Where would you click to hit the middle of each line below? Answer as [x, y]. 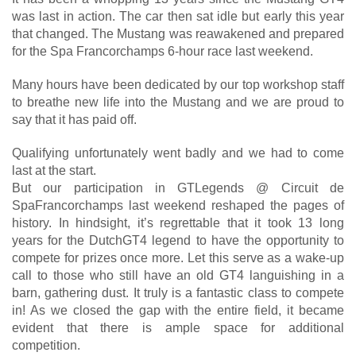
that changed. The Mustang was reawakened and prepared [178, 34]
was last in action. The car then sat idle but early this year [178, 16]
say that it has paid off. [74, 120]
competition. [46, 345]
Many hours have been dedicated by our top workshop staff [178, 85]
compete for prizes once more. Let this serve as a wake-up [178, 258]
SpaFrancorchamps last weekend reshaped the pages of [178, 205]
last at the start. [54, 170]
